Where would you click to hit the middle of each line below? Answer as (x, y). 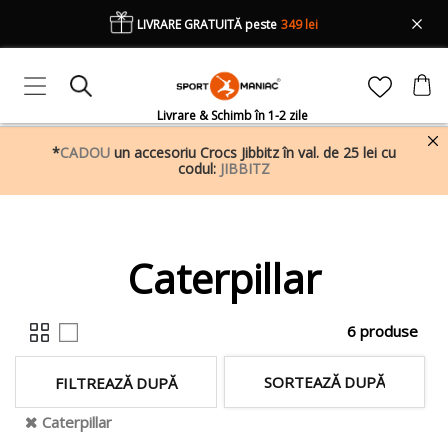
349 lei (300, 24)
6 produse (383, 331)
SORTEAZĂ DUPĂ (325, 382)
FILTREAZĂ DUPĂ (115, 383)
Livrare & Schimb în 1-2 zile (232, 115)
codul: (197, 168)
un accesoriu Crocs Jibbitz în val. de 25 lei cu (253, 152)
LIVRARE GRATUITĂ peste (206, 24)
